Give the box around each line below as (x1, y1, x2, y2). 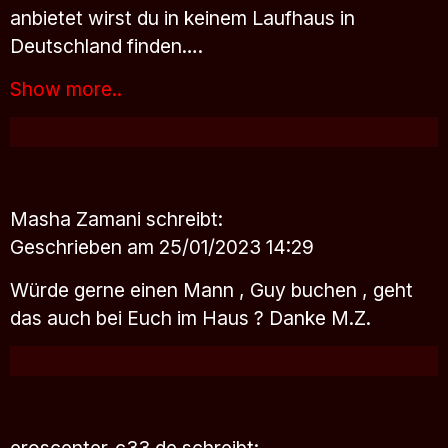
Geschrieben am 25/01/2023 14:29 (10, 234, 314, 259)
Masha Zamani (10, 206, 146, 231)
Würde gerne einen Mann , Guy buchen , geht (10, 277, 413, 302)
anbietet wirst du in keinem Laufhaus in (10, 6, 355, 31)
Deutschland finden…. (10, 34, 203, 59)
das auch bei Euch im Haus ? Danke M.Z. (10, 305, 371, 330)
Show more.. (10, 76, 122, 101)
